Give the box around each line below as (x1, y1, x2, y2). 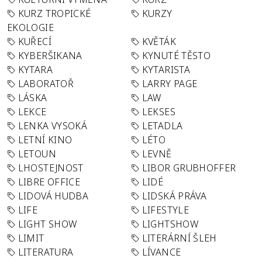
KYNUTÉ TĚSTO (142, 49, 211, 62)
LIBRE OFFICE (18, 175, 81, 188)
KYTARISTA (142, 63, 190, 76)
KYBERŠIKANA (18, 49, 82, 62)
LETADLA (142, 119, 183, 132)
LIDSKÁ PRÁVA (142, 189, 207, 202)
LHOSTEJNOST (18, 161, 84, 174)
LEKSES (142, 105, 175, 118)
